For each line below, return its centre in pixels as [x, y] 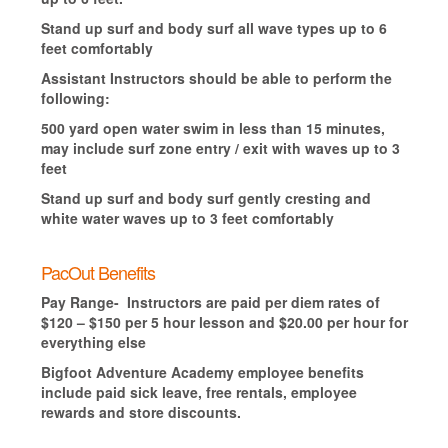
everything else [93, 341]
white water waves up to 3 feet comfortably [187, 217]
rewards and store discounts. [140, 411]
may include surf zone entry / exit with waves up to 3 [220, 147]
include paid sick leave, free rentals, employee [198, 391]
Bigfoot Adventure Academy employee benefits [202, 371]
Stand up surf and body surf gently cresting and [205, 197]
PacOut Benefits [97, 271]
